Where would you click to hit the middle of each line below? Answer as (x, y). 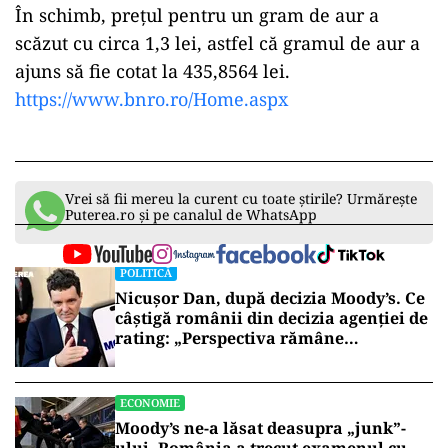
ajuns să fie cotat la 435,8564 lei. (152, 71)
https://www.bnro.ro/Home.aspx (151, 99)
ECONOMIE (150, 402)
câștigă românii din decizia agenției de (271, 318)
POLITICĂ (146, 272)
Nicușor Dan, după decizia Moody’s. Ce (270, 298)
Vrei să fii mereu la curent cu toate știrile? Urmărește (241, 198)
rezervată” (158, 358)
